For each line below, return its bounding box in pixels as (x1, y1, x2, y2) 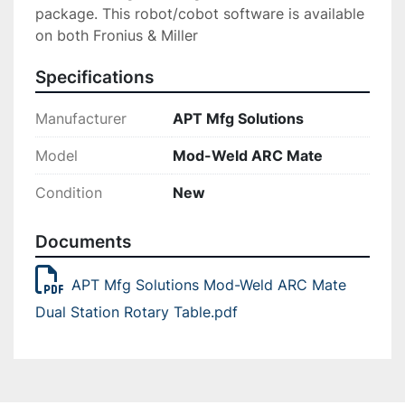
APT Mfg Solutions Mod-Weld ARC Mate (71, 276, 346, 295)
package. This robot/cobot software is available (35, 5, 364, 24)
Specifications (35, 67, 154, 89)
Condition (35, 184, 102, 202)
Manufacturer (35, 109, 127, 128)
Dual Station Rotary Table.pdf (35, 303, 238, 322)
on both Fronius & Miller (35, 26, 198, 45)
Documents (35, 231, 131, 253)
